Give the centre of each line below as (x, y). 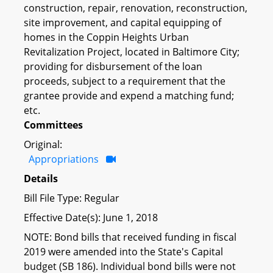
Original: (43, 144)
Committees (53, 125)
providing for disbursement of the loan (113, 66)
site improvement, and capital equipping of (122, 22)
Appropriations (64, 159)
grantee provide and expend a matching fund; (129, 95)
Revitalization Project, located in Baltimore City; (132, 51)
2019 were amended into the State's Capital (123, 251)
